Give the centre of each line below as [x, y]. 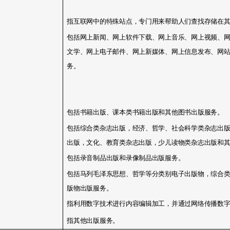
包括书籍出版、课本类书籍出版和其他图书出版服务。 [145, 112]
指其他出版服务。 [93, 220]
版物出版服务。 [90, 188]
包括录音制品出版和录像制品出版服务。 [126, 158]
